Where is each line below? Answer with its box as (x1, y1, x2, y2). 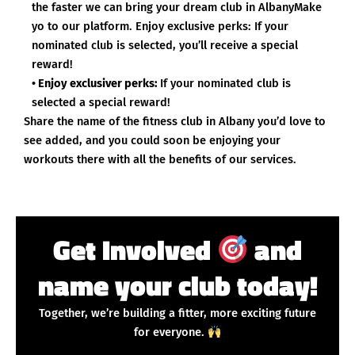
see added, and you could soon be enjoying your (24, 133, 281, 148)
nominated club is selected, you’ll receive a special (32, 38, 298, 53)
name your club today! (37, 264, 318, 307)
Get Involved (52, 228, 217, 272)
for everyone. (134, 325, 208, 340)
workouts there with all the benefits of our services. (24, 152, 296, 167)
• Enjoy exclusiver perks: (32, 76, 160, 91)
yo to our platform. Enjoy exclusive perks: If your (32, 19, 288, 34)
